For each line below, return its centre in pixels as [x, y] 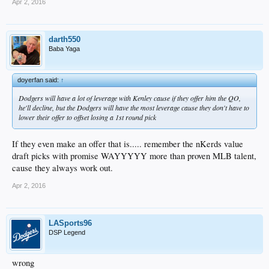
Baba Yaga [64, 49]
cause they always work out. [62, 168]
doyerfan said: [39, 80]
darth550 [65, 40]
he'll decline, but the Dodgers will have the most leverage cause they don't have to [134, 108]
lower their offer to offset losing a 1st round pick [87, 117]
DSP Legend [67, 232]
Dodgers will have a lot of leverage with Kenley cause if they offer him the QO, [130, 98]
